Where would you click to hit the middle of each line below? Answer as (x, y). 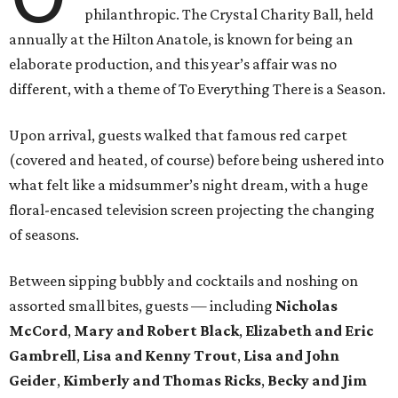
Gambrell (43, 356)
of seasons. (44, 235)
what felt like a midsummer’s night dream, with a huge (188, 185)
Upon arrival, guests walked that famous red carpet (178, 135)
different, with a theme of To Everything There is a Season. (197, 89)
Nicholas (306, 306)
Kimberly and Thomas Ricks (162, 381)
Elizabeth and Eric (310, 331)
